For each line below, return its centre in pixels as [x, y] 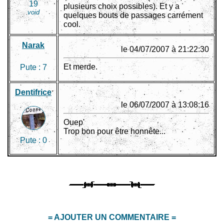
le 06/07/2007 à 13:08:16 [165, 105]
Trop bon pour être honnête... [114, 131]
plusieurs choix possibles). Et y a [121, 6]
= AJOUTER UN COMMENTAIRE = [112, 217]
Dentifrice [33, 92]
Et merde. [80, 67]
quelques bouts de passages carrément [133, 15]
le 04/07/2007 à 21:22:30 [165, 49]
